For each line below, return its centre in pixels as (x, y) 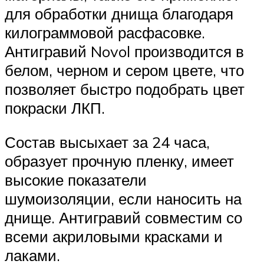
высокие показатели (76, 179)
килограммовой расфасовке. (105, 32)
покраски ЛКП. (55, 108)
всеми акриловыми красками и (114, 236)
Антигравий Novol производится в (124, 51)
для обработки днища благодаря (119, 13)
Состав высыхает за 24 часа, (107, 142)
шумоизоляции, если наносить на (123, 198)
